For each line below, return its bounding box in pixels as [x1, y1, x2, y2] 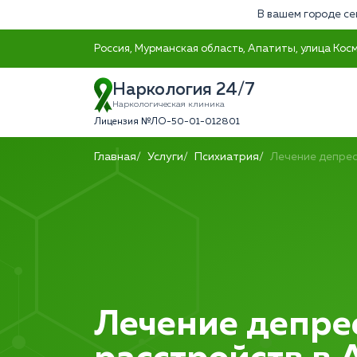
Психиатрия [194, 151, 259, 163]
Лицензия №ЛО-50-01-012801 [94, 117, 240, 127]
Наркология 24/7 [112, 81, 255, 99]
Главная [94, 151, 136, 163]
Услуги [147, 151, 183, 163]
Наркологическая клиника [112, 100, 225, 108]
